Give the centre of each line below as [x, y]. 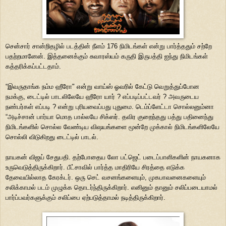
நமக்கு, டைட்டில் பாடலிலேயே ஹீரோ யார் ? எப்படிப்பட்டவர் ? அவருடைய [102, 96]
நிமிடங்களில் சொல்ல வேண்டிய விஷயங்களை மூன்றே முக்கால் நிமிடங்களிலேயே [112, 127]
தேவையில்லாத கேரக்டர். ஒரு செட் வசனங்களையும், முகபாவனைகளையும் [106, 177]
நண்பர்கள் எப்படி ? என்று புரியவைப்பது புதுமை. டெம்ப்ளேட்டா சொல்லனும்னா [110, 106]
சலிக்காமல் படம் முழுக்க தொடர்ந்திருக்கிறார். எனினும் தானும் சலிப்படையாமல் [111, 187]
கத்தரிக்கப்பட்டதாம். [33, 66]
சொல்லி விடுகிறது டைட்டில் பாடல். [52, 137]
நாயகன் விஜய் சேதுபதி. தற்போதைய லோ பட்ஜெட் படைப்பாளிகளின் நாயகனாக [113, 157]
